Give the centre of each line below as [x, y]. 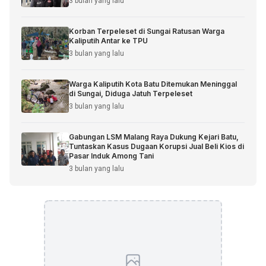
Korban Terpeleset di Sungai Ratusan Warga [147, 31]
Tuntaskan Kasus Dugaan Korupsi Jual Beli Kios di [156, 146]
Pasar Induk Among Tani [111, 156]
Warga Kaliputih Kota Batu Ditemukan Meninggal [153, 84]
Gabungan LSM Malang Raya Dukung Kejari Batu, [154, 137]
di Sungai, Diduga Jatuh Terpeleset [131, 94]
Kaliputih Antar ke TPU [108, 41]
